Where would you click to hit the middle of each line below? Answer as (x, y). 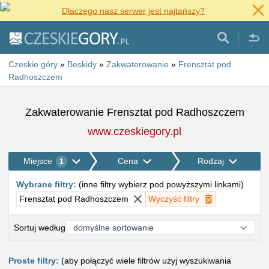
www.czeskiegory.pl (134, 131)
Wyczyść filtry (174, 199)
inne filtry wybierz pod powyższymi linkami (161, 184)
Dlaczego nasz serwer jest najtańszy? (133, 11)
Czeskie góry (33, 64)
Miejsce (38, 161)
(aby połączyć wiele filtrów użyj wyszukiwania (145, 261)
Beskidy (82, 64)
